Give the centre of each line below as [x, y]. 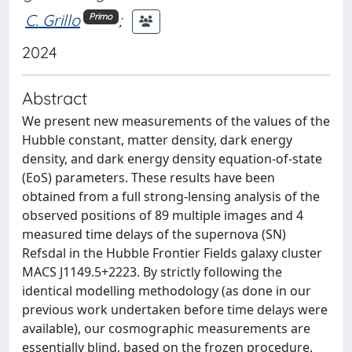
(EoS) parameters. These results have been [148, 178]
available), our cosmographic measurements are [166, 328]
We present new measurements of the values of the [176, 121]
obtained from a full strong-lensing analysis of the [171, 196]
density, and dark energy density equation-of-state [172, 159]
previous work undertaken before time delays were [175, 310]
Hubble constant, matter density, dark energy [157, 140]
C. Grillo [53, 20]
